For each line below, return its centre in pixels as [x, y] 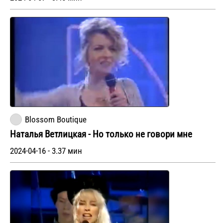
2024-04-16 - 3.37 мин [46, 151]
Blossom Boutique [56, 119]
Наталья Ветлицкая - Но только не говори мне [101, 134]
